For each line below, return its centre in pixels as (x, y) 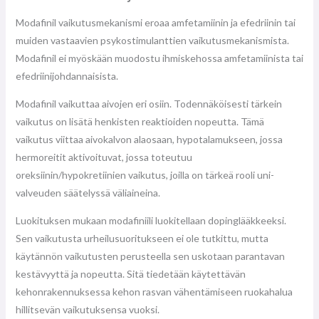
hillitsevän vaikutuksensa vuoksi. (87, 309)
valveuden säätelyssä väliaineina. (88, 192)
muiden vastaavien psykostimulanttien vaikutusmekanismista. (152, 40)
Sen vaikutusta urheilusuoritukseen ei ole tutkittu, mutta (142, 238)
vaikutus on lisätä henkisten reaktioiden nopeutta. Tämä (140, 121)
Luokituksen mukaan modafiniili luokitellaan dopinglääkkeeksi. (151, 220)
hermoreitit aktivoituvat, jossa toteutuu (104, 157)
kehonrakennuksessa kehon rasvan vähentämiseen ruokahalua (154, 291)
